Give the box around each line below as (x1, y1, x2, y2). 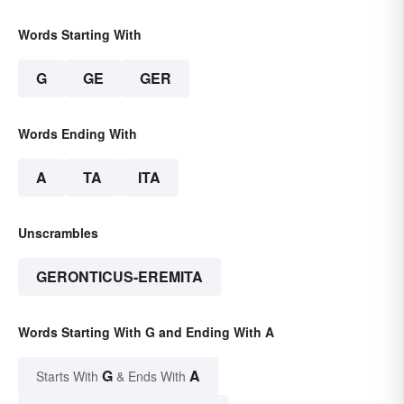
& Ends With (113, 367, 189, 386)
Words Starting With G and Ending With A (18, 323, 274, 342)
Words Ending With (18, 124, 137, 143)
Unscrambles (18, 224, 98, 243)
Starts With (36, 367, 102, 386)
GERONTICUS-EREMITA (36, 266, 203, 288)
